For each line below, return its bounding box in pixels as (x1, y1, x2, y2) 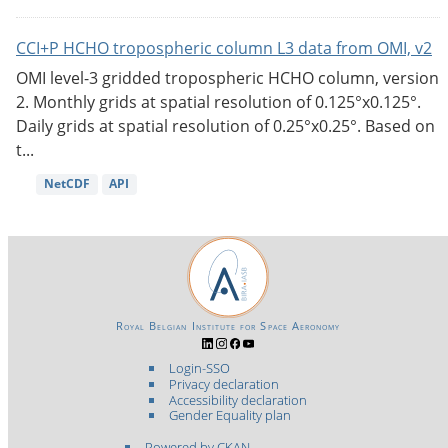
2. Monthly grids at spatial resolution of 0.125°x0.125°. (16, 91, 421, 114)
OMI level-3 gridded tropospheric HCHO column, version (16, 67, 439, 90)
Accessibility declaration (168, 390, 307, 409)
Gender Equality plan (168, 406, 291, 425)
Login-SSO (168, 359, 230, 378)
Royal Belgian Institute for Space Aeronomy (115, 319, 341, 334)
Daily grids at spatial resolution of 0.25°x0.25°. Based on (16, 115, 435, 138)
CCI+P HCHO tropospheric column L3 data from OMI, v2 (16, 37, 432, 60)
